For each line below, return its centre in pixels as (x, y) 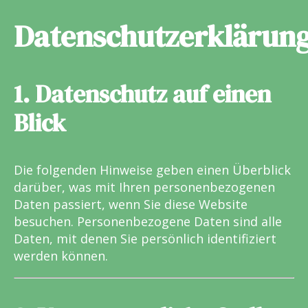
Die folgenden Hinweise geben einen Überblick (152, 170)
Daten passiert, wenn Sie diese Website (131, 205)
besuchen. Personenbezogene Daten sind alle (148, 222)
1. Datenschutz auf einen (142, 94)
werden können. (61, 256)
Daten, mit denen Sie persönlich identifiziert (145, 239)
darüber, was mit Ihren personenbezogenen (144, 187)
